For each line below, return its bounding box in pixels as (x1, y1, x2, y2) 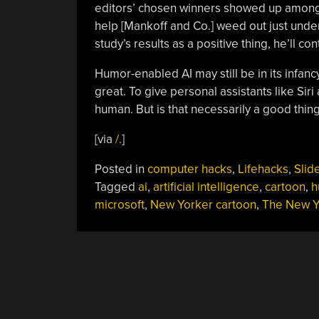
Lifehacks (237, 161, 288, 177)
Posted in (94, 161, 147, 177)
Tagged (94, 179, 138, 194)
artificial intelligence (152, 179, 259, 194)
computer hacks (147, 161, 232, 177)
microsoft (94, 197, 145, 212)
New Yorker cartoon (150, 197, 256, 212)
